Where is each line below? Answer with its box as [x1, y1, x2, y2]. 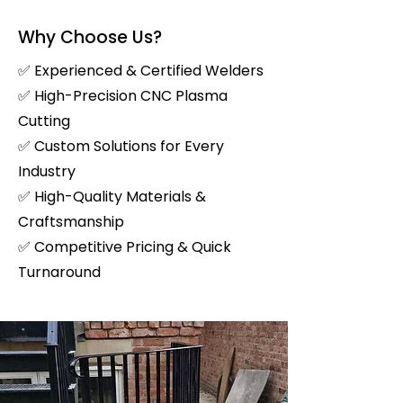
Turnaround [18, 262, 101, 283]
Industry [18, 161, 76, 183]
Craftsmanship [18, 211, 124, 233]
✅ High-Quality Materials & [18, 186, 206, 208]
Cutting [18, 111, 70, 132]
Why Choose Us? [18, 25, 162, 50]
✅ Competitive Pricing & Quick [18, 237, 231, 258]
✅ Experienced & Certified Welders [18, 60, 264, 82]
